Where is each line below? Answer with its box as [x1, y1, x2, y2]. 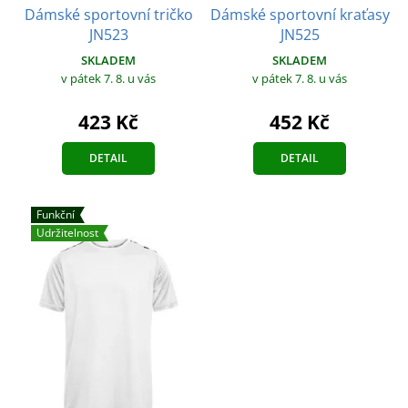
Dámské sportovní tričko [24, 4, 193, 25]
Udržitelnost [36, 224, 98, 240]
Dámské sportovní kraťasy [209, 4, 390, 25]
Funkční [36, 206, 75, 222]
